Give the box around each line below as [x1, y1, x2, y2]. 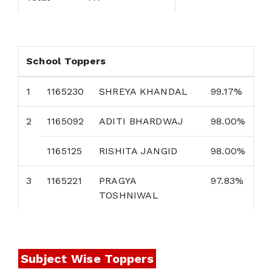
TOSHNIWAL [99, 189, 158, 202]
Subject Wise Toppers [21, 251, 154, 267]
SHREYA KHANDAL [99, 86, 188, 98]
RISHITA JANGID [99, 145, 178, 157]
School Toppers [26, 55, 106, 67]
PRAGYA [99, 175, 137, 187]
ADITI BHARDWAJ [99, 115, 184, 127]
